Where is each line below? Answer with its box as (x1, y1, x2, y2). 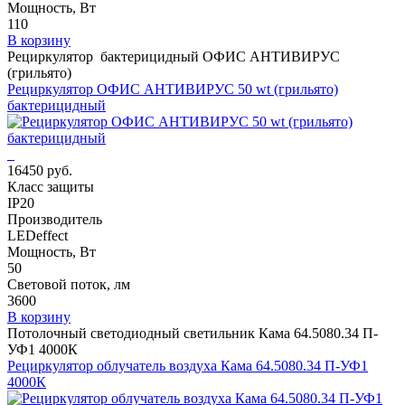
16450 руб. (7, 162, 72, 178)
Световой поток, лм (7, 276, 130, 292)
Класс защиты (7, 178, 94, 194)
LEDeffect (7, 227, 68, 243)
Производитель (7, 211, 102, 227)
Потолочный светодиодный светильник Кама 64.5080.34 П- (7, 325, 378, 341)
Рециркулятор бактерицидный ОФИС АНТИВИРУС (7, 48, 340, 64)
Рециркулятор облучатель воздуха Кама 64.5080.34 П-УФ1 (7, 357, 368, 373)
